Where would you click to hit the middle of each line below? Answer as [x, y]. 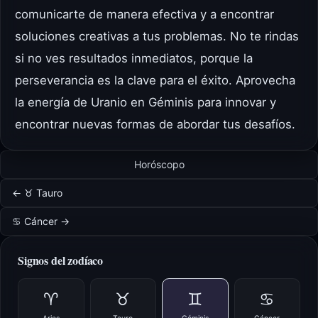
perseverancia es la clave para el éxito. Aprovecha [155, 81]
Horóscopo [159, 165]
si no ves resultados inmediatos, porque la [134, 59]
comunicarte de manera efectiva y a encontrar [144, 15]
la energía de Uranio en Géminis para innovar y [146, 103]
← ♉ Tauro [37, 193]
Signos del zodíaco [61, 261]
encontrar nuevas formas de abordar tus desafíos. [155, 125]
